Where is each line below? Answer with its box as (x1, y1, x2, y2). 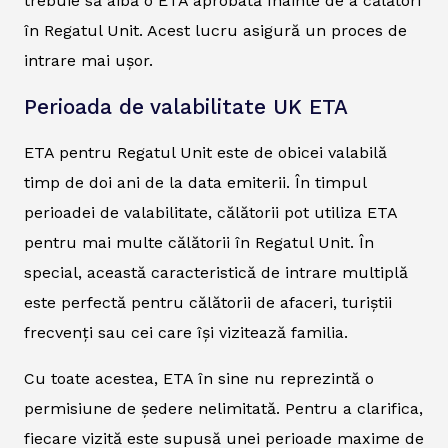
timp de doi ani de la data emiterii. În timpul (24, 172, 366, 192)
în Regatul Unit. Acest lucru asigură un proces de (24, 20, 407, 40)
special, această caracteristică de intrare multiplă (24, 262, 408, 282)
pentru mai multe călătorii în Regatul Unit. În (24, 232, 374, 252)
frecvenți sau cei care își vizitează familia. (24, 322, 348, 342)
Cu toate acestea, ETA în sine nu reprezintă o (24, 368, 374, 388)
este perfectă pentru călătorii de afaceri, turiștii (24, 292, 392, 312)
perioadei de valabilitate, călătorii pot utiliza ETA (24, 202, 397, 222)
